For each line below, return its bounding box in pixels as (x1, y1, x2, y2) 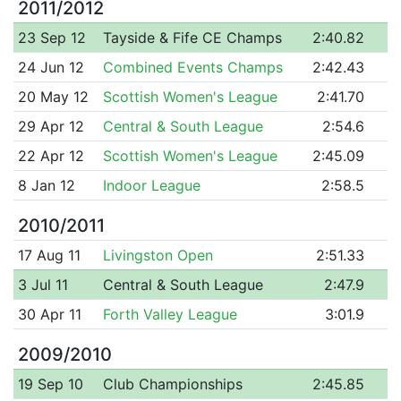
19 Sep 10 (17, 374, 83, 393)
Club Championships (102, 374, 243, 393)
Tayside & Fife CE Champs (102, 28, 282, 47)
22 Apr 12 (17, 146, 84, 165)
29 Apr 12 (17, 116, 84, 135)
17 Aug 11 (17, 245, 81, 264)
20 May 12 (17, 87, 89, 106)
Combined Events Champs (102, 57, 283, 76)
